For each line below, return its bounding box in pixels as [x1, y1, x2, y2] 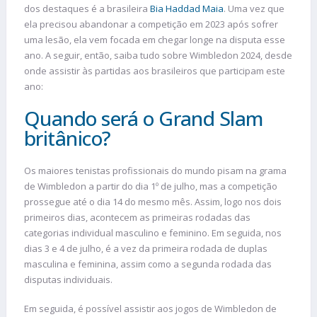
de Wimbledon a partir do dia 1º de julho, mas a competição [24, 179, 277, 192]
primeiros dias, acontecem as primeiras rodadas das [24, 210, 250, 224]
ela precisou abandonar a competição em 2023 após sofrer [24, 18, 278, 31]
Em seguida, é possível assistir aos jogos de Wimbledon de [24, 302, 277, 316]
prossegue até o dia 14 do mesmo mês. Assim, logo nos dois [24, 195, 282, 208]
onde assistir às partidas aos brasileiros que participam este [24, 64, 285, 78]
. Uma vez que [224, 2, 284, 16]
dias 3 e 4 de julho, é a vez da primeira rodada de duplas [24, 241, 267, 255]
